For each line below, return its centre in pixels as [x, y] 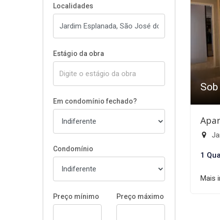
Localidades [73, 6]
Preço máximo [140, 196]
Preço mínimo [76, 196]
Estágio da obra [79, 54]
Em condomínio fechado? [95, 101]
